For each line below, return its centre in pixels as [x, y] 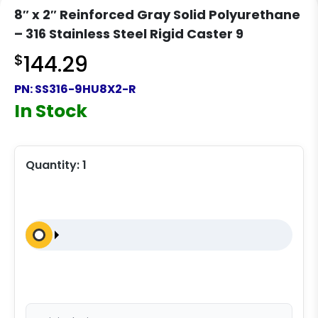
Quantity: [54, 165]
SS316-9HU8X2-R [86, 89]
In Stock [51, 111]
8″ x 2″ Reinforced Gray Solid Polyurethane [157, 15]
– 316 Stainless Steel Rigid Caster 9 [129, 34]
